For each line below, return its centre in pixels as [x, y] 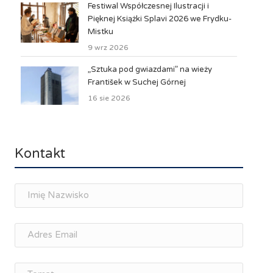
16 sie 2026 [109, 98]
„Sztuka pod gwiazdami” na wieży [150, 69]
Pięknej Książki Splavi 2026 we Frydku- [159, 19]
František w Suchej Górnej [136, 82]
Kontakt [40, 153]
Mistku [100, 31]
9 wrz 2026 [108, 47]
